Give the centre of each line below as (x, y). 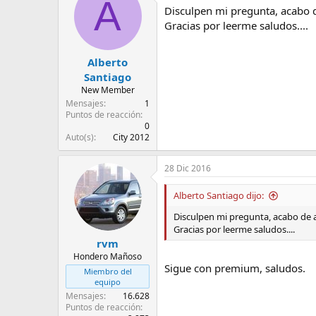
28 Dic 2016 (188, 169)
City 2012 (131, 138)
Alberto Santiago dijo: (219, 196)
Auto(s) (80, 138)
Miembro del (108, 271)
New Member (108, 90)
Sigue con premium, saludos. (235, 268)
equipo (108, 281)
